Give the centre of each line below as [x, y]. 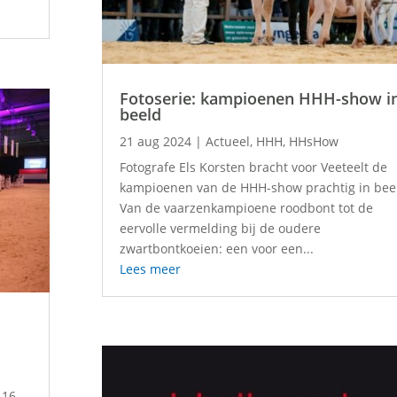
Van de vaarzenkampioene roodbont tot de [247, 207]
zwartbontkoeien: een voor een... [217, 248]
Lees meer [151, 269]
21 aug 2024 [156, 141]
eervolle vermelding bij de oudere [221, 228]
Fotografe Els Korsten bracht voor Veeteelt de [254, 167]
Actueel [228, 141]
